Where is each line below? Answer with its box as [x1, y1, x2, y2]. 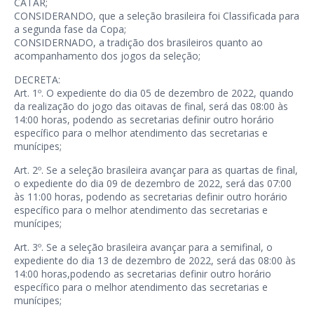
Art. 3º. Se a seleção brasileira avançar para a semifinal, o [14, 240, 273, 254]
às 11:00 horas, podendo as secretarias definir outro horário [14, 190, 287, 203]
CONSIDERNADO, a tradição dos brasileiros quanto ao [14, 36, 263, 49]
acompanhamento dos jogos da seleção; [14, 49, 200, 62]
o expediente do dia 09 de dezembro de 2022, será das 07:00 [14, 177, 292, 190]
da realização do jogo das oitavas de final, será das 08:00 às [14, 100, 288, 113]
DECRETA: [14, 73, 60, 86]
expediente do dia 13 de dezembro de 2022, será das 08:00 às [14, 254, 296, 267]
